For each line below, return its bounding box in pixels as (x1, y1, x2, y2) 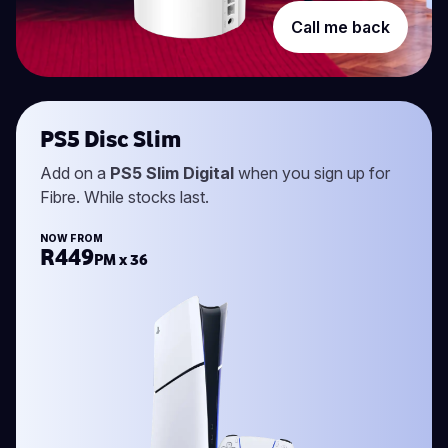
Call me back (291, 16, 390, 37)
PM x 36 (94, 248, 148, 269)
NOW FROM (40, 231, 103, 244)
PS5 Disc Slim (40, 123, 181, 153)
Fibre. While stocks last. (40, 186, 209, 207)
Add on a (40, 162, 110, 183)
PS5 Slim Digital (110, 162, 234, 183)
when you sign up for (234, 162, 390, 183)
